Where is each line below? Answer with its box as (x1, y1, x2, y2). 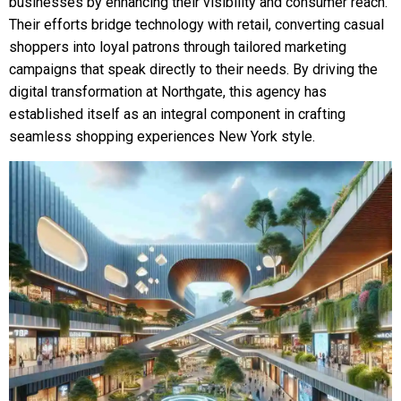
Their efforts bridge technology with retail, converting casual (9, 16, 384, 33)
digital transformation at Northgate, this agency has (9, 83, 327, 100)
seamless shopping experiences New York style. (9, 128, 315, 145)
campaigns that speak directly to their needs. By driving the (9, 61, 378, 78)
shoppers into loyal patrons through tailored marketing (9, 38, 346, 55)
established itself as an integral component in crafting (9, 106, 346, 123)
